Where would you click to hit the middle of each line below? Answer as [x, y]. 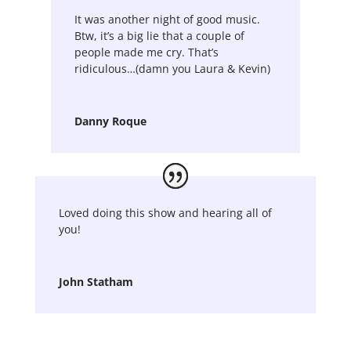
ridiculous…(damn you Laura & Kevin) [172, 69]
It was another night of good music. [167, 20]
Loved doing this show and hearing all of [165, 213]
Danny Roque [110, 121]
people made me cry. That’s [146, 52]
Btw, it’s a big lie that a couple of [159, 36]
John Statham [96, 282]
